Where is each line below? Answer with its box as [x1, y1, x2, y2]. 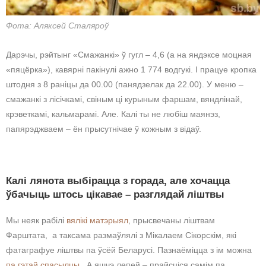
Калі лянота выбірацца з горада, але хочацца [6, 175, 230, 187]
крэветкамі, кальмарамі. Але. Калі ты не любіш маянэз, [6, 109, 220, 119]
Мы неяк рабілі [6, 216, 66, 226]
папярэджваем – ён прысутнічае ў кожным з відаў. [6, 124, 201, 134]
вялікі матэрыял [66, 216, 128, 226]
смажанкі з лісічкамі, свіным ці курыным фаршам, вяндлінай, [6, 94, 242, 104]
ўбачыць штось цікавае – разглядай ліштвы [6, 189, 224, 201]
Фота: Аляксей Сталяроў [6, 21, 109, 31]
